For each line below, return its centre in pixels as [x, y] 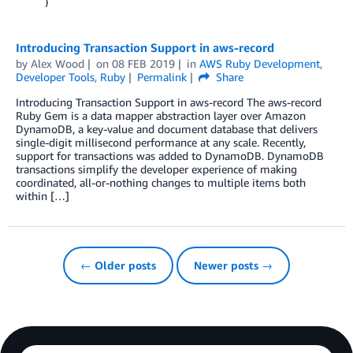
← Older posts [118, 265]
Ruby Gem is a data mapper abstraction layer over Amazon [161, 115]
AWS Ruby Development [259, 63]
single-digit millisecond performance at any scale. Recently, [161, 142]
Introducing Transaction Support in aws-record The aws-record [169, 102]
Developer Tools [55, 76]
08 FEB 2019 [143, 63]
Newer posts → [233, 265]
